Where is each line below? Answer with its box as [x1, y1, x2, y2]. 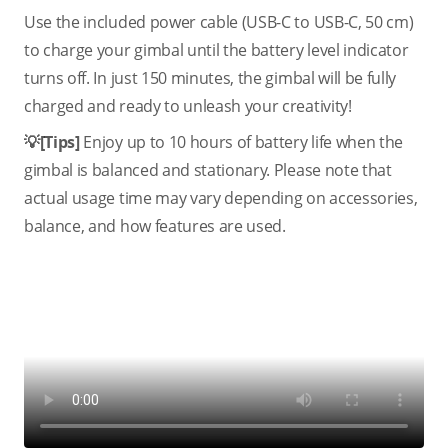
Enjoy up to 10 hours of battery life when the [83, 131, 404, 153]
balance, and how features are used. [24, 215, 286, 237]
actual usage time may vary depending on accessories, [24, 187, 418, 209]
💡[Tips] [24, 131, 84, 153]
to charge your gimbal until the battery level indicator [24, 39, 409, 61]
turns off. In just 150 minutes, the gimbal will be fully [24, 67, 397, 89]
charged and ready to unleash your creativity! [24, 95, 352, 117]
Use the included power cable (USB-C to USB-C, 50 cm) [24, 11, 414, 33]
